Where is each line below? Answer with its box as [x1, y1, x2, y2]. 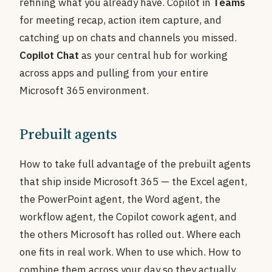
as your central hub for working [79, 49, 228, 62]
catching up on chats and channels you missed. [19, 31, 237, 44]
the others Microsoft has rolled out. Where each [19, 228, 241, 241]
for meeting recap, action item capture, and [19, 13, 222, 27]
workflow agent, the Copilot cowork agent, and [19, 210, 237, 223]
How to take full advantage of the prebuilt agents [19, 157, 251, 171]
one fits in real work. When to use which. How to [19, 245, 241, 259]
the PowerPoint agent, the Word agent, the [19, 192, 220, 206]
